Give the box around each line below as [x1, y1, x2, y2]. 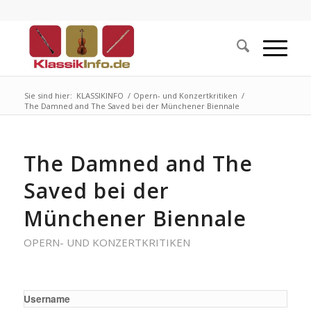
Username [23, 292, 70, 305]
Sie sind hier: [24, 90, 72, 101]
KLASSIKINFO [76, 90, 124, 101]
